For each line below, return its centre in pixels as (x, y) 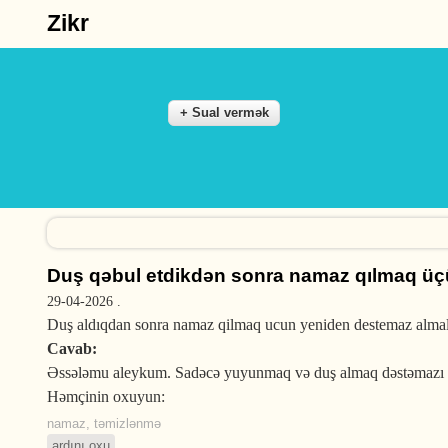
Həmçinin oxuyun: (106, 396)
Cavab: (72, 348)
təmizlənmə (127, 423)
